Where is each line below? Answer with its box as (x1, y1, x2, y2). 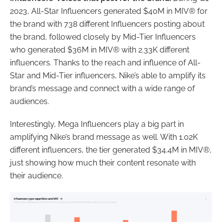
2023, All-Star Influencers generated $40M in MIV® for (10, 6, 208, 16)
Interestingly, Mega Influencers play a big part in (10, 119, 184, 129)
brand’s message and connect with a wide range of (10, 84, 195, 94)
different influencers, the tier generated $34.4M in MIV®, (10, 145, 212, 155)
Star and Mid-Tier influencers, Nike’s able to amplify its (10, 71, 206, 81)
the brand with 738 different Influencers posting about (10, 19, 205, 29)
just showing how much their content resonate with (10, 158, 196, 168)
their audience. (10, 171, 63, 181)
